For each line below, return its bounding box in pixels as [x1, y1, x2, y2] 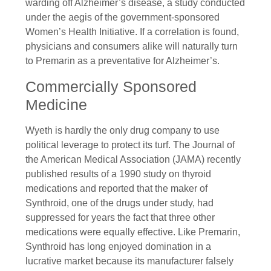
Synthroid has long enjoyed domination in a [25, 241, 211, 252]
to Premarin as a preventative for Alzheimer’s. [25, 56, 220, 67]
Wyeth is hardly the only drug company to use [25, 125, 220, 135]
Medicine [25, 96, 87, 113]
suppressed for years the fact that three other [25, 212, 215, 223]
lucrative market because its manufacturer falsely [25, 255, 233, 266]
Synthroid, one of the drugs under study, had [25, 197, 214, 208]
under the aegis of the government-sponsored [25, 12, 220, 23]
